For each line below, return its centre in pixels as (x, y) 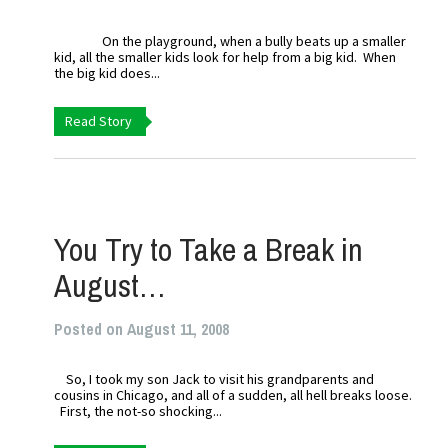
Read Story (99, 121)
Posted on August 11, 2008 (142, 329)
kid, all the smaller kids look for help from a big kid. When (225, 57)
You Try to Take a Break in (209, 249)
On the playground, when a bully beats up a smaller (230, 41)
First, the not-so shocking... (138, 411)
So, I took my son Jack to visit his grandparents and (214, 379)
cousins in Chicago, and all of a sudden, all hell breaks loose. (233, 395)
